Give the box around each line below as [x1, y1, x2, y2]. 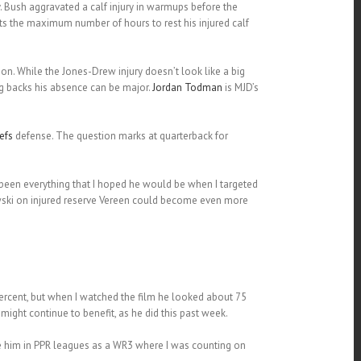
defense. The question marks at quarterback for [12, 129, 228, 143]
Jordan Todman [151, 81, 222, 95]
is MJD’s [222, 81, 259, 95]
